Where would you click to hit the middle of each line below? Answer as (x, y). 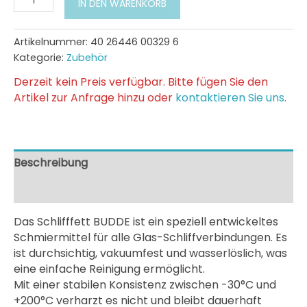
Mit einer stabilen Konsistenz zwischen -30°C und (145, 284)
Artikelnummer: (52, 42)
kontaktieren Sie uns (230, 97)
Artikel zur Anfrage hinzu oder (95, 97)
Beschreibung (51, 162)
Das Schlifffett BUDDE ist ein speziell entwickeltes (146, 221)
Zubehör (87, 58)
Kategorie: (40, 58)
